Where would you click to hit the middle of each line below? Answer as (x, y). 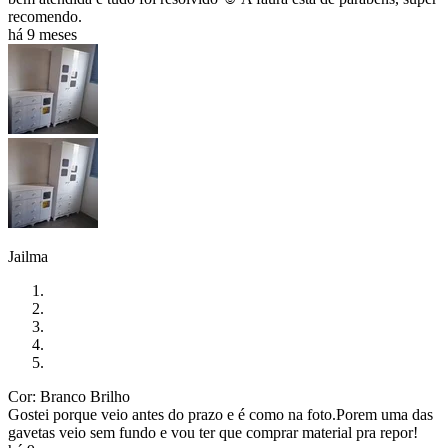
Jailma (28, 257)
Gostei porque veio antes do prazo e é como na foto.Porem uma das (220, 415)
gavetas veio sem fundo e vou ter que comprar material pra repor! (213, 433)
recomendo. (47, 17)
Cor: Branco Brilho (69, 397)
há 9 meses (42, 35)
